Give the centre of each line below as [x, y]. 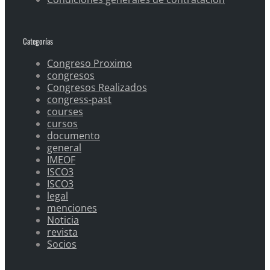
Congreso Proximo [89, 64]
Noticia [63, 220]
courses [65, 112]
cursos [62, 124]
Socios [62, 244]
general [64, 148]
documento [74, 136]
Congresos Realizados [97, 88]
